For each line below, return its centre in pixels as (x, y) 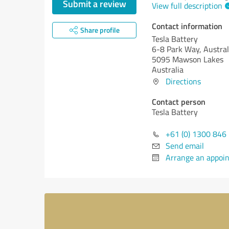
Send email (185, 146)
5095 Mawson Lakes (188, 59)
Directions (183, 81)
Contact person (179, 101)
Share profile (100, 30)
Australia (168, 70)
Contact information (187, 26)
